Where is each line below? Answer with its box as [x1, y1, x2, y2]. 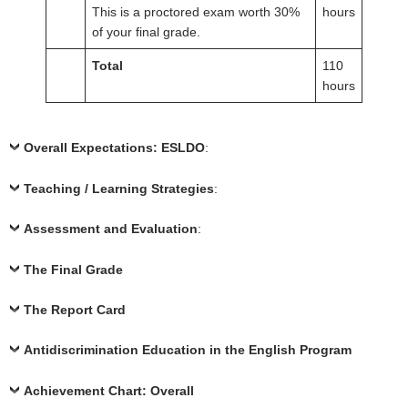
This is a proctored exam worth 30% [92, 5, 300, 20]
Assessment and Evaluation [24, 221, 198, 237]
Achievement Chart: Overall [24, 382, 194, 398]
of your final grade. [92, 25, 200, 40]
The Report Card [24, 301, 126, 317]
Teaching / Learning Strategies [24, 180, 214, 196]
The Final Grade [24, 261, 123, 277]
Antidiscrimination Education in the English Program [24, 342, 352, 358]
